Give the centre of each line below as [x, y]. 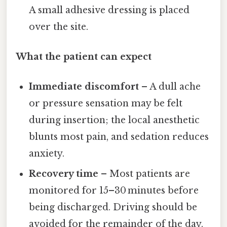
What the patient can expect [84, 56]
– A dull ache [170, 87]
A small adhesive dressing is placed [109, 10]
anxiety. [47, 154]
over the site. [59, 27]
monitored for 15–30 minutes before [114, 191]
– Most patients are [144, 174]
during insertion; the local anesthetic [115, 120]
